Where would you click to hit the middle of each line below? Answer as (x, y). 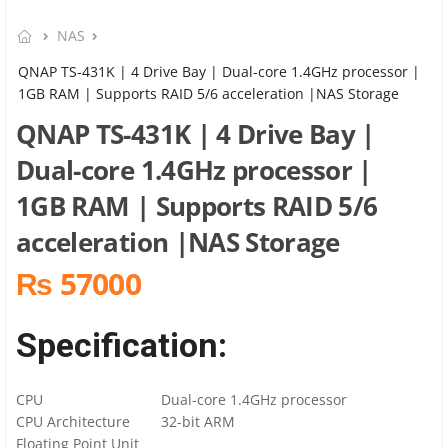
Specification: (121, 345)
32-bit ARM (198, 422)
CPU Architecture (73, 422)
